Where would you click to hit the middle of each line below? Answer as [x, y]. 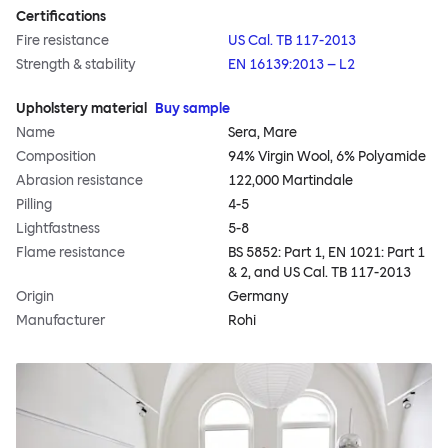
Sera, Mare [262, 133]
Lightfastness [58, 229]
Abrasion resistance [79, 181]
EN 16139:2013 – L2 [291, 65]
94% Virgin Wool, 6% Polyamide [327, 157]
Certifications [61, 17]
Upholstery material [81, 109]
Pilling [34, 205]
